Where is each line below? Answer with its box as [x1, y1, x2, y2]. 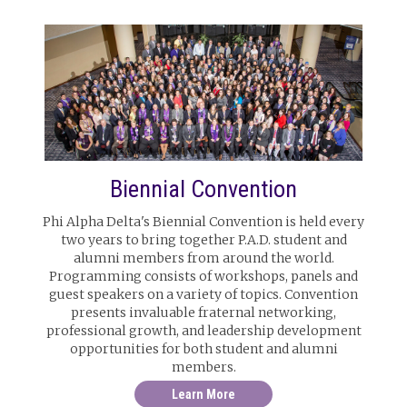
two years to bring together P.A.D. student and [60, 232, 347, 248]
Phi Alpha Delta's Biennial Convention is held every [43, 213, 364, 230]
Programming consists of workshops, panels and [49, 268, 358, 284]
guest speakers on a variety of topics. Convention [49, 286, 358, 303]
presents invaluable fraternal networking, [71, 304, 336, 321]
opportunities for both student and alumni [69, 341, 338, 357]
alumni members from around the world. [73, 250, 334, 266]
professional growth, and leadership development [45, 323, 362, 339]
